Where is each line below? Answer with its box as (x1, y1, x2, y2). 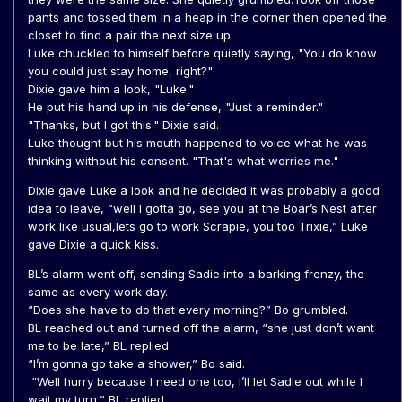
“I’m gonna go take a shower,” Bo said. (28, 356, 245, 371)
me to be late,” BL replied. (28, 338, 171, 354)
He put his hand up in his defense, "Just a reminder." (28, 100, 323, 115)
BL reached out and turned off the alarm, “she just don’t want (28, 320, 374, 336)
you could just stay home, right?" (28, 64, 213, 79)
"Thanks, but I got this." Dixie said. (28, 118, 223, 133)
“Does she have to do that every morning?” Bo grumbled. (28, 302, 352, 318)
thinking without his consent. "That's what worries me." (28, 153, 338, 169)
